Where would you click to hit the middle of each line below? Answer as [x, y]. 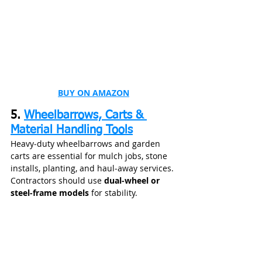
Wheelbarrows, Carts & [85, 116]
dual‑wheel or [133, 181]
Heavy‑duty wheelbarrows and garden [87, 144]
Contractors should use [57, 181]
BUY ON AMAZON [94, 93]
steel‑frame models [50, 193]
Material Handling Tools [72, 130]
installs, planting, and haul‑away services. [93, 168]
